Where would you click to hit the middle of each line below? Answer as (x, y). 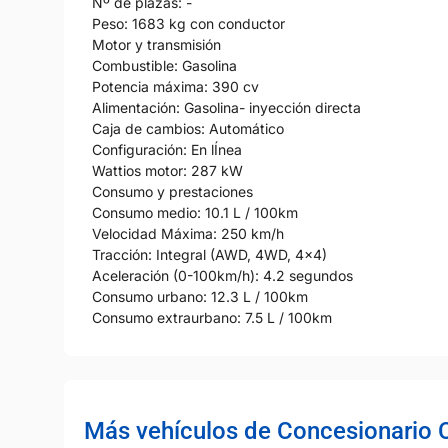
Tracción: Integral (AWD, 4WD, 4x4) (209, 254)
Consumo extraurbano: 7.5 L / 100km (212, 317)
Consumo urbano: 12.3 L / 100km (200, 296)
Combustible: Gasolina (164, 65)
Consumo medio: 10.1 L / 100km (195, 212)
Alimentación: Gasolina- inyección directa (226, 107)
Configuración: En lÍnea (167, 149)
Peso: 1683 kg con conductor (188, 23)
